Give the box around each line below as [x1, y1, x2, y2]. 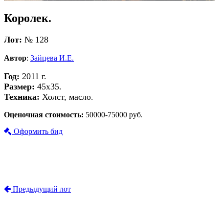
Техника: [4, 91, 40, 102]
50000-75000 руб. [86, 110, 143, 119]
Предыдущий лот [11, 185, 71, 194]
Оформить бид [12, 127, 63, 136]
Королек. [4, 12, 51, 25]
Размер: [4, 81, 35, 91]
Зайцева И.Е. [30, 53, 74, 62]
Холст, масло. [40, 91, 93, 102]
